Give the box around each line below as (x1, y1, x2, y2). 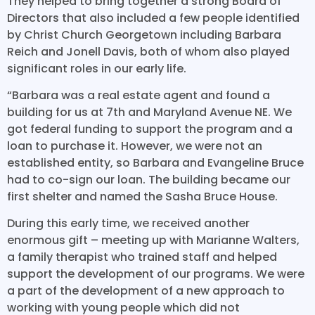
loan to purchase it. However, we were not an (7, 138, 262, 155)
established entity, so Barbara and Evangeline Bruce (7, 155, 304, 172)
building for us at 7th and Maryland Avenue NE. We (7, 104, 292, 121)
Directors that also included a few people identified (7, 9, 300, 26)
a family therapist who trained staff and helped (7, 249, 277, 266)
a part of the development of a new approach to (7, 283, 285, 300)
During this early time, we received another (7, 215, 250, 232)
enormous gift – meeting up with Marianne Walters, (7, 232, 300, 249)
